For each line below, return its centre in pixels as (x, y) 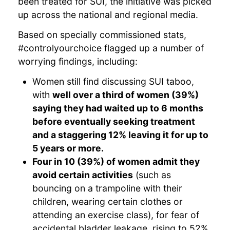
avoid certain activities (83, 175)
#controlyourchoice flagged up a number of (111, 48)
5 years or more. (68, 148)
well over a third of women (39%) (126, 95)
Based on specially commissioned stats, (102, 34)
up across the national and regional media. (108, 14)
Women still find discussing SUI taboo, (113, 82)
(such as (152, 175)
